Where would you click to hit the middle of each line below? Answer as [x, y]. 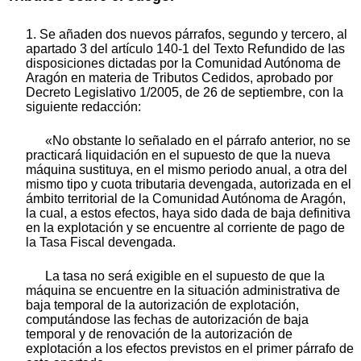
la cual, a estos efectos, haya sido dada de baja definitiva [188, 213]
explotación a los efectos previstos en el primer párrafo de [190, 348]
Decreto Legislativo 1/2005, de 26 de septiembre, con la [185, 92]
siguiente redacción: [83, 106]
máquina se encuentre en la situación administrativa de [183, 290]
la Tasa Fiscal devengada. [101, 242]
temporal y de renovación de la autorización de [159, 334]
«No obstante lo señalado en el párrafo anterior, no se [198, 140]
